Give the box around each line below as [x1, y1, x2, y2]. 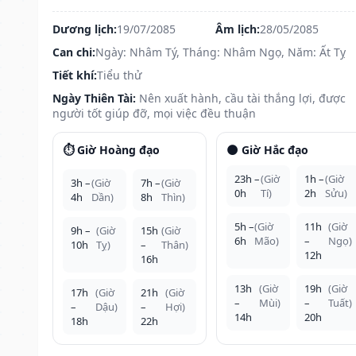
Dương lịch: [52, 21, 117, 37]
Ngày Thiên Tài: [52, 90, 136, 106]
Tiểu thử [97, 67, 141, 83]
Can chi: [52, 44, 95, 60]
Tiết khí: [52, 67, 97, 83]
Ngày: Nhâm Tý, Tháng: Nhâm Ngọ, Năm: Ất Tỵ [95, 44, 346, 60]
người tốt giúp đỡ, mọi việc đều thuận [52, 105, 256, 121]
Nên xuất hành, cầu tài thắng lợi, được [139, 90, 346, 106]
